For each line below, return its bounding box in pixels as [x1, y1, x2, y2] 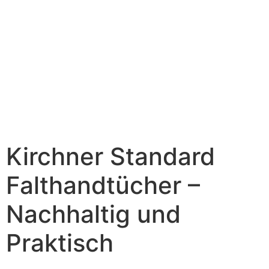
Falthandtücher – [6, 171, 200, 201]
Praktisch [6, 228, 113, 258]
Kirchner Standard [6, 142, 215, 172]
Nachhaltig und [6, 199, 181, 229]
